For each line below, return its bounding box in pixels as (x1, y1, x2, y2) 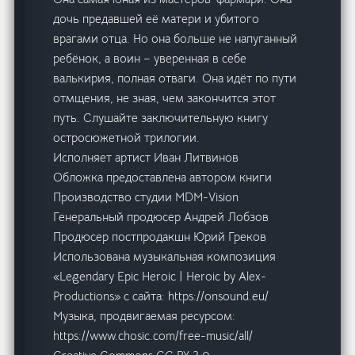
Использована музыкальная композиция (53, 249, 277, 265)
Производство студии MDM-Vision (53, 189, 239, 205)
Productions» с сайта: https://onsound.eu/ (53, 288, 269, 304)
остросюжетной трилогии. (53, 130, 200, 146)
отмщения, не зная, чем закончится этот (53, 90, 277, 106)
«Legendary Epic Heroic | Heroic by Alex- (53, 269, 267, 284)
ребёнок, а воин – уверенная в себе (53, 51, 247, 67)
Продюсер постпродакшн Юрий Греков (53, 229, 267, 245)
